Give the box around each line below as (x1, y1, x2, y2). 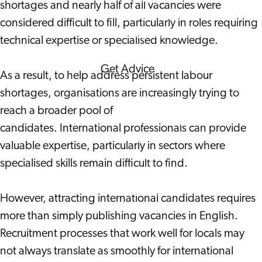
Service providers (124, 168, 207, 181)
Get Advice (101, 63, 155, 75)
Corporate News (124, 28, 205, 40)
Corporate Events (124, 11, 208, 23)
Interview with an (124, 116, 207, 128)
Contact (124, 186, 163, 198)
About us (124, 151, 168, 163)
